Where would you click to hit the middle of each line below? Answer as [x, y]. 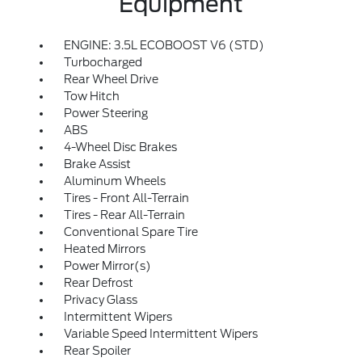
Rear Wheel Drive [111, 79]
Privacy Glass [100, 300]
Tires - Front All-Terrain [126, 198]
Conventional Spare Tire [130, 232]
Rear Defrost [98, 283]
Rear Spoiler [97, 351]
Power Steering [105, 113]
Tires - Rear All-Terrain [124, 215]
